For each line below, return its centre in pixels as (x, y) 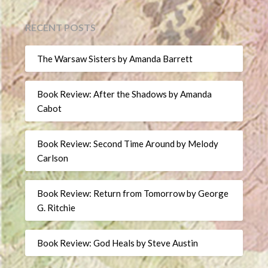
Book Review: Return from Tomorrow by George (133, 194)
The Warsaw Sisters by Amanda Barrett (115, 59)
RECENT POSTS (61, 27)
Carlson (53, 158)
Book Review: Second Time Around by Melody (128, 144)
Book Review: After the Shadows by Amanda (125, 94)
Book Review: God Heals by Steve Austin (118, 243)
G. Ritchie (57, 208)
